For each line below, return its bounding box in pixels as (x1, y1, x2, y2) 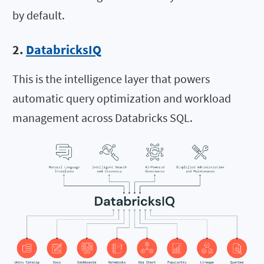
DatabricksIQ (26, 41, 101, 58)
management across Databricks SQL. (12, 110, 193, 126)
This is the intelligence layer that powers (12, 71, 210, 87)
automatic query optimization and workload (12, 91, 231, 106)
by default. (12, 7, 65, 22)
